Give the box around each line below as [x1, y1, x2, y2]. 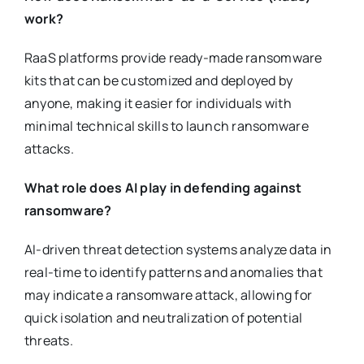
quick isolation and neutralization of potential [24, 309, 303, 327]
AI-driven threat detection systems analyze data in [24, 240, 331, 259]
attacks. [24, 140, 74, 158]
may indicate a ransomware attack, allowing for [24, 286, 313, 305]
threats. [24, 331, 73, 350]
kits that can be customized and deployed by [24, 71, 293, 90]
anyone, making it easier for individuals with [24, 94, 292, 113]
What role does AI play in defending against [24, 179, 302, 197]
